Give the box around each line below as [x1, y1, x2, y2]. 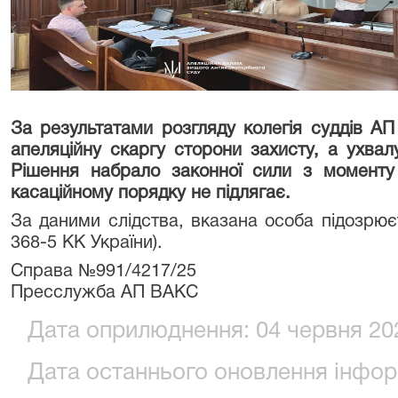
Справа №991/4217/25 [11, 264, 196, 280]
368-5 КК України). [11, 235, 163, 251]
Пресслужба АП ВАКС [11, 285, 198, 301]
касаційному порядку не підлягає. [11, 186, 291, 202]
